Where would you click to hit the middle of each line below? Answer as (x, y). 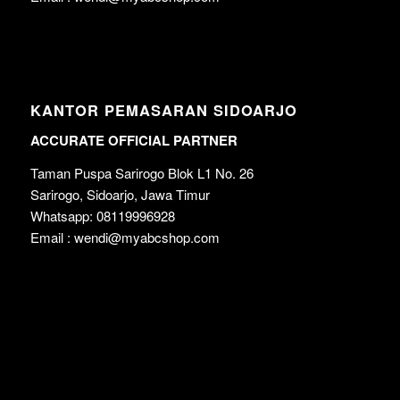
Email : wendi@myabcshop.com (125, 237)
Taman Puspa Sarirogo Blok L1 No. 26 (142, 172)
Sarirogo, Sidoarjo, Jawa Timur (120, 194)
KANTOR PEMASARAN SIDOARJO (163, 110)
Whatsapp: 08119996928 (102, 215)
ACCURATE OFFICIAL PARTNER (133, 141)
